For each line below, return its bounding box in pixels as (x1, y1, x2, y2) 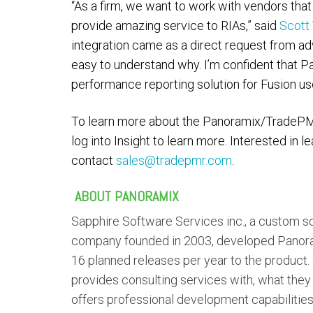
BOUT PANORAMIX (81, 187, 179, 205)
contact (71, 153, 116, 168)
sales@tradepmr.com (116, 153, 232, 168)
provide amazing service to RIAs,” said (71, 18, 279, 33)
